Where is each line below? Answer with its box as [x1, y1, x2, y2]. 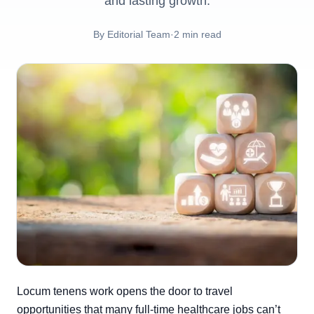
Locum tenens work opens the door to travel [17, 285, 233, 297]
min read [179, 29, 221, 40]
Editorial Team [107, 29, 170, 40]
